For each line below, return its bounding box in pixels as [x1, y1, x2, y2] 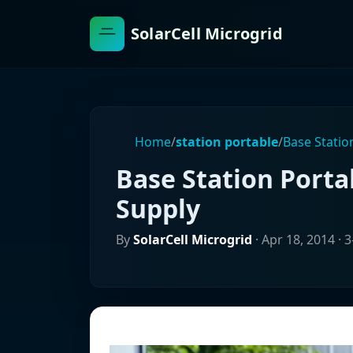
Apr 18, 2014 [262, 231, 335, 248]
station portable [176, 133, 278, 150]
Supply [116, 191, 200, 225]
